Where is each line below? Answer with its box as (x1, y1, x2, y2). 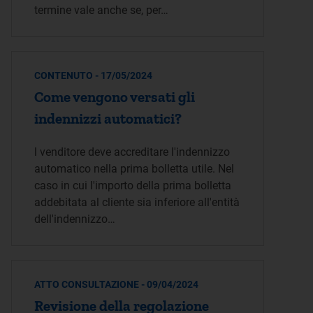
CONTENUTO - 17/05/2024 (34, 70, 152, 81)
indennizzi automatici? (34, 110, 182, 127)
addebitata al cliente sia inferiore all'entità (34, 196, 240, 209)
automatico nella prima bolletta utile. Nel (34, 162, 234, 175)
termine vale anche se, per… (34, 3, 168, 17)
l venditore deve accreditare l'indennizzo (34, 145, 230, 159)
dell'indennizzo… (34, 212, 115, 226)
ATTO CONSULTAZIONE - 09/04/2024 (34, 279, 198, 290)
